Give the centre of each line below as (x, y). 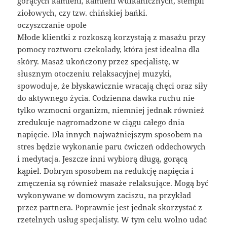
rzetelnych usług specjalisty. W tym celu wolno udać (112, 220)
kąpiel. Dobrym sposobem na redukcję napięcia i (106, 171)
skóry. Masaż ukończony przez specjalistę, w (98, 62)
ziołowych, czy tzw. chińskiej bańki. (83, 13)
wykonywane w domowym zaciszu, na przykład (104, 195)
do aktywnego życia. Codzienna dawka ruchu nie (106, 98)
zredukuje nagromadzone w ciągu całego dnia (101, 122)
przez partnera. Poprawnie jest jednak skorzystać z (110, 207)
